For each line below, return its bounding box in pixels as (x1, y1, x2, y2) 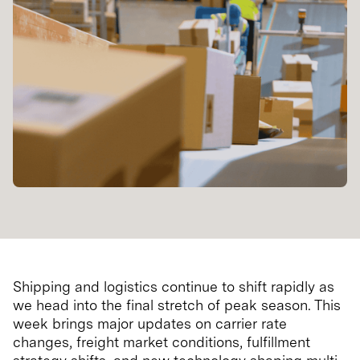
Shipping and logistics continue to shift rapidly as (13, 278, 334, 296)
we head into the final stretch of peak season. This (13, 297, 341, 314)
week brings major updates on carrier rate (13, 315, 287, 333)
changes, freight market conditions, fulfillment (13, 333, 310, 351)
